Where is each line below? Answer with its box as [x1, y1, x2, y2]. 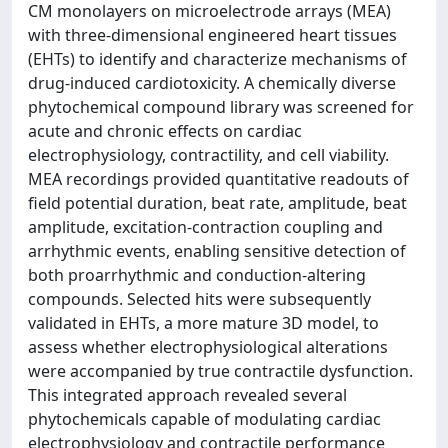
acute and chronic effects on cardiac [28, 120, 302, 142]
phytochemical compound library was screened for [28, 96, 414, 118]
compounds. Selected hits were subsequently [28, 288, 371, 310]
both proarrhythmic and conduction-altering [28, 264, 366, 286]
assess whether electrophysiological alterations [28, 336, 388, 358]
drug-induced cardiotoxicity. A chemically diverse [28, 72, 396, 94]
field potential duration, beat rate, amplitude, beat [28, 192, 407, 214]
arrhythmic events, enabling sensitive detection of [28, 240, 406, 262]
